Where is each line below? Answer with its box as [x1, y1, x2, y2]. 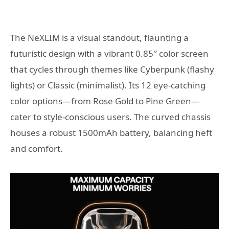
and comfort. [10, 143, 63, 155]
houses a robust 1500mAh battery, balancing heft [10, 127, 212, 139]
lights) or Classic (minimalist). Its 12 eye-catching [10, 79, 205, 91]
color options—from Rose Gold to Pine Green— [10, 95, 200, 107]
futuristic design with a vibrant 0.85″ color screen [10, 48, 209, 60]
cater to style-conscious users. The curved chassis [10, 111, 211, 123]
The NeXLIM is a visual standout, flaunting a [10, 32, 189, 44]
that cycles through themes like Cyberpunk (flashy [10, 63, 214, 76]
